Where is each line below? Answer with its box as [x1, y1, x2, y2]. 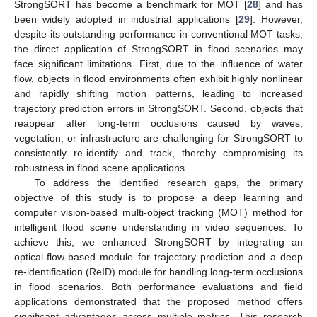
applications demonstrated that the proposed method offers [14, 296, 303, 308]
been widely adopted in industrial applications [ [14, 13, 239, 25]
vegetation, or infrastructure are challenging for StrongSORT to [14, 132, 303, 144]
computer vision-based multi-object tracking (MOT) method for [14, 207, 303, 219]
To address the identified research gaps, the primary [34, 177, 303, 189]
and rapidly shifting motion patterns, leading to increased [14, 88, 303, 100]
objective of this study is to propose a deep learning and [14, 192, 303, 204]
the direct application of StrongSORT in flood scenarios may [14, 43, 303, 55]
